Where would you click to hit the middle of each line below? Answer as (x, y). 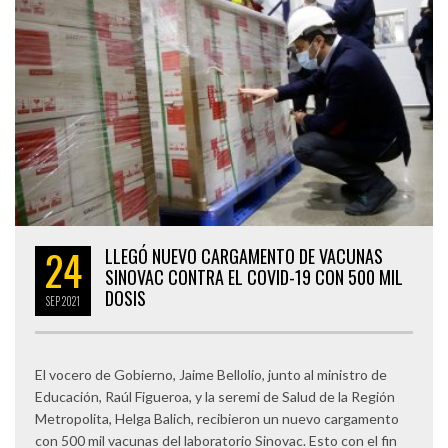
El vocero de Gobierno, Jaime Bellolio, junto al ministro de (211, 374)
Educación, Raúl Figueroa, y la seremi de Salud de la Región (215, 396)
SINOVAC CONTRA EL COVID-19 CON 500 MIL (254, 276)
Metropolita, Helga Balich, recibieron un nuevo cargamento (217, 418)
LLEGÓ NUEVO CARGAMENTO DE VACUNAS (244, 255)
